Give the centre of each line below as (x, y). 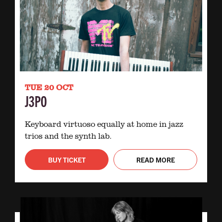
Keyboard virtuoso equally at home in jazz (104, 124)
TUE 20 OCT (49, 87)
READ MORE (155, 159)
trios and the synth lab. (68, 136)
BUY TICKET (67, 159)
